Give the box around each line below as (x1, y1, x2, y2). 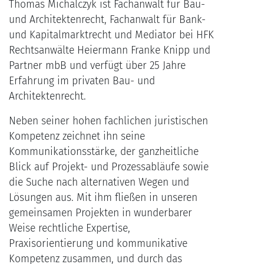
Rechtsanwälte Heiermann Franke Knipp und (9, 44, 210, 57)
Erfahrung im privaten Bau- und (9, 75, 155, 88)
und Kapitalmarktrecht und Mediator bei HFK (9, 29, 214, 42)
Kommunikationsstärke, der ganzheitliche (9, 146, 199, 159)
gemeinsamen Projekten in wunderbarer (9, 207, 192, 220)
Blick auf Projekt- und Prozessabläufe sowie (9, 161, 209, 174)
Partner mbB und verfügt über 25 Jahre (9, 60, 186, 72)
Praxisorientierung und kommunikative (9, 237, 187, 250)
